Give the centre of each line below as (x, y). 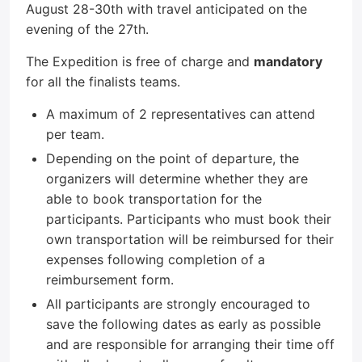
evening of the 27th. (87, 29)
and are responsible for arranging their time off (190, 344)
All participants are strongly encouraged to (178, 304)
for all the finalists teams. (103, 82)
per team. (75, 134)
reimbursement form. (110, 280)
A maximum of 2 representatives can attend (181, 114)
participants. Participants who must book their (189, 219)
